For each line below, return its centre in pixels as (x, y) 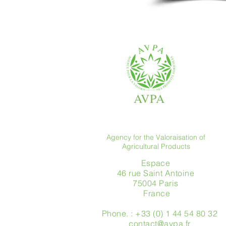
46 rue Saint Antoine (156, 173)
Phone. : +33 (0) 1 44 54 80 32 (160, 213)
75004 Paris (156, 183)
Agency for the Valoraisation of (156, 137)
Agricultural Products (156, 146)
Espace (156, 163)
